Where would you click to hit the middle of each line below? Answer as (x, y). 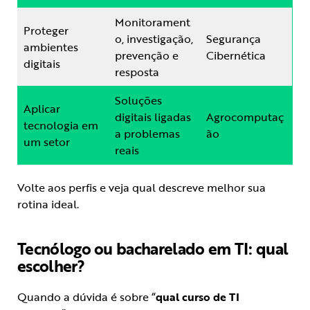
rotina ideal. (48, 204)
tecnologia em (61, 126)
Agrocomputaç (245, 117)
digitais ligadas (153, 117)
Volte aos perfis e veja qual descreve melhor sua (142, 188)
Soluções (138, 101)
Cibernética (236, 56)
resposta (137, 72)
